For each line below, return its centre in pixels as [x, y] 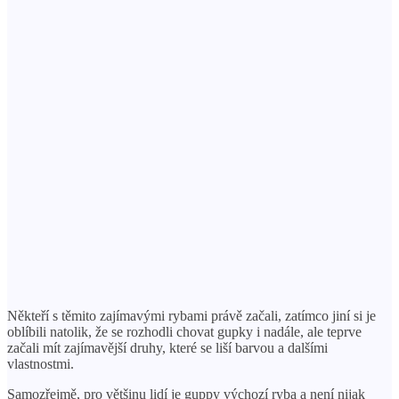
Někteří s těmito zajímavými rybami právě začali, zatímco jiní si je [191, 315]
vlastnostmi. [41, 363]
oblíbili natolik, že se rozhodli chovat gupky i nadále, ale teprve [184, 331]
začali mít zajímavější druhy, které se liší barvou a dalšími [167, 347]
